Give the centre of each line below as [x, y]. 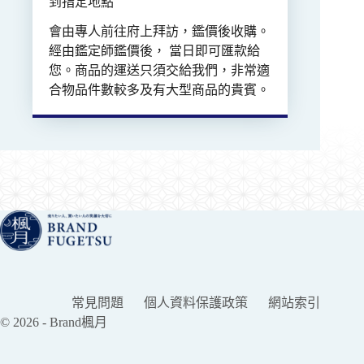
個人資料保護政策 [196, 303]
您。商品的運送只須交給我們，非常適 [159, 70]
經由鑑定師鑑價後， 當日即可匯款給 [154, 50]
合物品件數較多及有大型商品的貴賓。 [159, 89]
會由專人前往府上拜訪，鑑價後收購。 [159, 31]
